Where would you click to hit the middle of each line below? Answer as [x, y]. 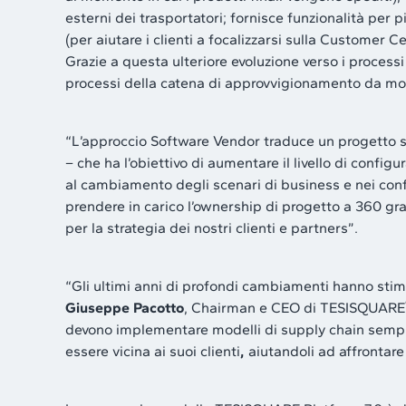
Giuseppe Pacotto [125, 307]
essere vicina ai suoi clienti [153, 351]
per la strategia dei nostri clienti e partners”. [212, 227]
